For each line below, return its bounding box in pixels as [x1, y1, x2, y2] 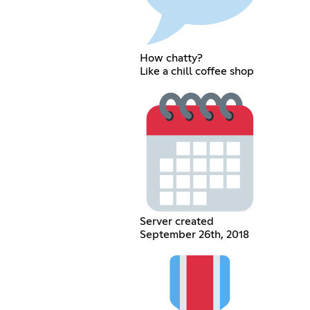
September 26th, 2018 [140, 229, 250, 241]
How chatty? [140, 52, 203, 64]
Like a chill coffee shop [140, 65, 255, 77]
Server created [140, 216, 215, 228]
